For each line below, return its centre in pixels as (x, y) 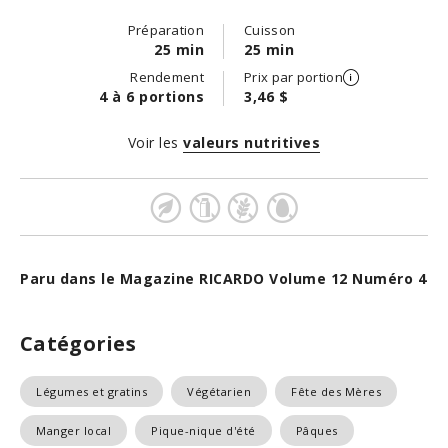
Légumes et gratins (91, 391)
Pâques (316, 430)
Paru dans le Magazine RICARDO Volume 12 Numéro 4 (223, 278)
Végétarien (219, 391)
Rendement (167, 77)
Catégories (78, 343)
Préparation (165, 30)
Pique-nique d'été (203, 430)
